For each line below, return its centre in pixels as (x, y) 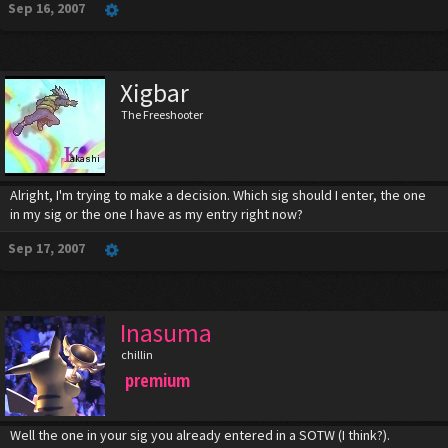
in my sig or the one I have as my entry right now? (156, 214)
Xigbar (154, 93)
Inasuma (166, 333)
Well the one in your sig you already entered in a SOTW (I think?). (200, 435)
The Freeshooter (162, 114)
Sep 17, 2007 (46, 248)
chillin (137, 354)
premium (157, 380)
